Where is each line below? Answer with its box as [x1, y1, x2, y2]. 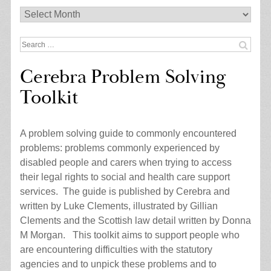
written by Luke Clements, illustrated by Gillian [19, 201, 218, 212]
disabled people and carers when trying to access [19, 157, 232, 168]
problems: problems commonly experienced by [19, 143, 220, 154]
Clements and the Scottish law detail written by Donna [19, 215, 251, 226]
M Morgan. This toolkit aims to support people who [19, 230, 240, 241]
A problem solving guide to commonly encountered [19, 128, 237, 139]
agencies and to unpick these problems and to [19, 259, 217, 270]
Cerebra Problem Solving [19, 65, 226, 90]
